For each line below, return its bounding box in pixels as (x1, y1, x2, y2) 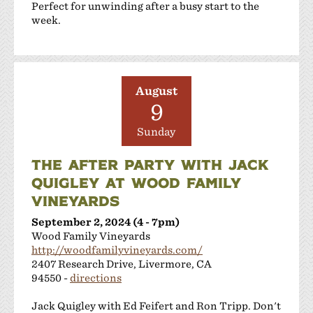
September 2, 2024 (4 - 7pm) (31, 215, 180, 228)
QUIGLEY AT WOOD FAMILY (31, 173, 241, 191)
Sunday (137, 125, 176, 138)
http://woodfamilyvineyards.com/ (31, 243, 203, 256)
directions (70, 271, 122, 284)
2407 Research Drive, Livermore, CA (31, 257, 212, 270)
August (136, 84, 177, 98)
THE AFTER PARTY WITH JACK (31, 154, 268, 173)
